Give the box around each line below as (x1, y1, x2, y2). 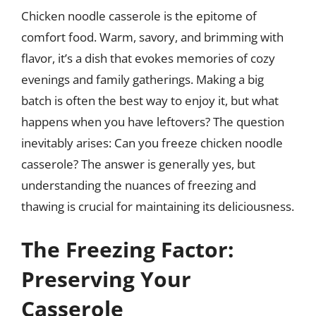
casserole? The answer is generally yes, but (21, 155, 255, 172)
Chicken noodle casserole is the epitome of (21, 7, 257, 24)
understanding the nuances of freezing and (21, 176, 256, 193)
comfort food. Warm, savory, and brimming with (21, 28, 284, 45)
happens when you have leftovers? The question (21, 113, 284, 130)
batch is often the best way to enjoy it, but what (21, 92, 279, 109)
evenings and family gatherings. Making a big (21, 71, 264, 87)
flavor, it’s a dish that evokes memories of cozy (21, 49, 275, 66)
